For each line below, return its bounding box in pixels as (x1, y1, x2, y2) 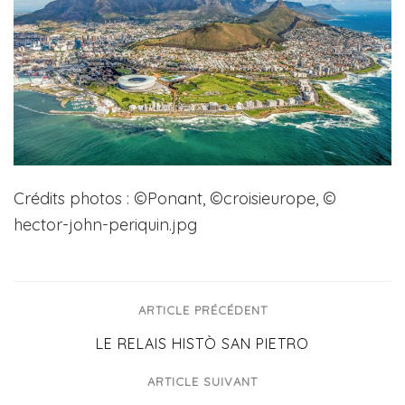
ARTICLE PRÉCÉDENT (137, 303, 268, 318)
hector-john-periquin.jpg (14, 214, 197, 236)
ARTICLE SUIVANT (147, 374, 258, 390)
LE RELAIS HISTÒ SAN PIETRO (96, 334, 309, 353)
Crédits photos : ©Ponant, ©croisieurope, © (14, 188, 336, 210)
